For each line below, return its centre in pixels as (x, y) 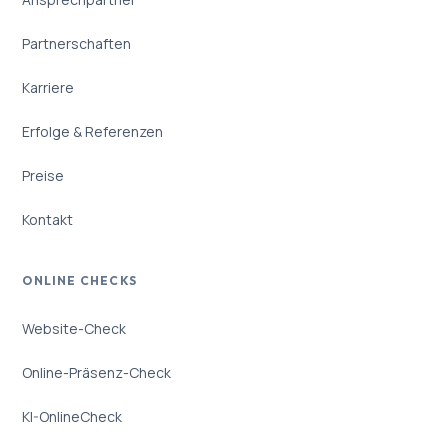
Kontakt (48, 219)
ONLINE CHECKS (79, 281)
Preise (43, 175)
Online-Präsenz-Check (97, 372)
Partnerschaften (77, 43)
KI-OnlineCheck (72, 416)
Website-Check (74, 328)
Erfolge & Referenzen (93, 131)
